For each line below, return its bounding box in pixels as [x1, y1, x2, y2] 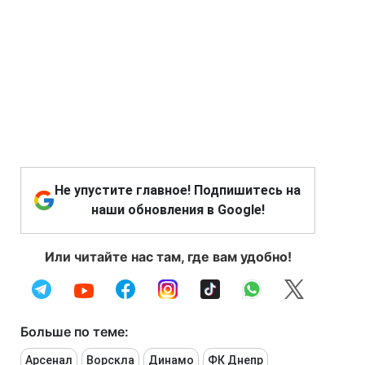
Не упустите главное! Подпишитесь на [55, 182, 301, 198]
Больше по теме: [20, 323, 129, 340]
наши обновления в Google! [90, 201, 265, 218]
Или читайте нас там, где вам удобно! [44, 248, 292, 265]
